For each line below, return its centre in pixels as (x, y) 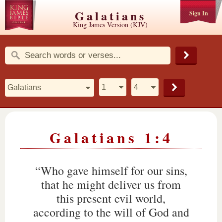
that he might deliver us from (111, 184)
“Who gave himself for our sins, (111, 170)
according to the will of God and (111, 212)
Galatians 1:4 (111, 137)
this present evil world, (111, 198)
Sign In (198, 13)
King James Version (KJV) (111, 25)
